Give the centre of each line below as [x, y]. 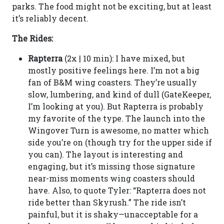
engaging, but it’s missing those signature [111, 166]
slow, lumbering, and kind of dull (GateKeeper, [119, 94]
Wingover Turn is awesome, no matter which [118, 130]
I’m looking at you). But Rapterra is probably [116, 106]
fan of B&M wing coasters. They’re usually [112, 82]
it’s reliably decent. [50, 18]
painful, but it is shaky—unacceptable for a [113, 214]
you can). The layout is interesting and [105, 154]
